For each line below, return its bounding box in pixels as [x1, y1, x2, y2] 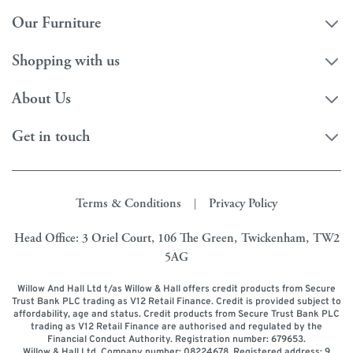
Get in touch [12, 126, 90, 147]
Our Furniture [12, 13, 101, 33]
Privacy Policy [209, 195, 277, 212]
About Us [12, 88, 71, 109]
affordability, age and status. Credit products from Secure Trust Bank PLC [13, 307, 340, 321]
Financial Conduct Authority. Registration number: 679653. [47, 333, 306, 346]
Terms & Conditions [76, 195, 181, 212]
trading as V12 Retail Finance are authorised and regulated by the [31, 320, 322, 333]
